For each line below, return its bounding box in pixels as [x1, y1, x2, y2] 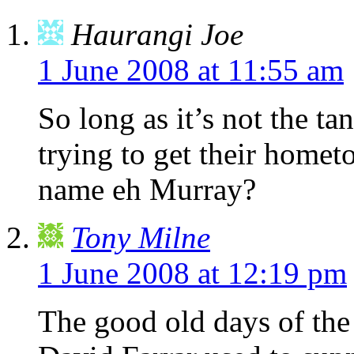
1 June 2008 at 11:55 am [38, 53, 344, 88]
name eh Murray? [38, 172, 256, 207]
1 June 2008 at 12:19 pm [38, 256, 347, 291]
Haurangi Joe [71, 17, 243, 52]
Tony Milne [71, 220, 210, 255]
